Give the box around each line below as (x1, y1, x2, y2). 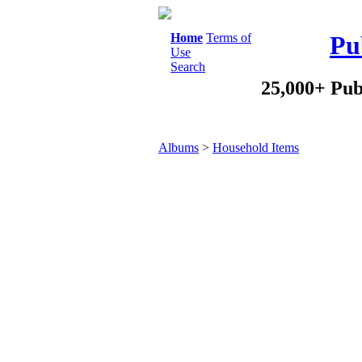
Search (170, 60, 205, 74)
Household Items (213, 141, 299, 154)
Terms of (206, 31, 251, 44)
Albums (158, 141, 199, 154)
